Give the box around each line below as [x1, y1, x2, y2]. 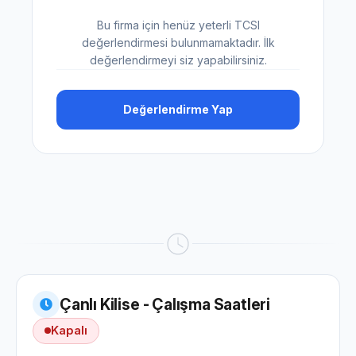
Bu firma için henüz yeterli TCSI [96, 17, 260, 32]
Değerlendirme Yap [123, 102, 233, 116]
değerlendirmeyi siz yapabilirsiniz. [89, 52, 267, 67]
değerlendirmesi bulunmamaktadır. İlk [81, 35, 275, 49]
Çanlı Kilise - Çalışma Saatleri [60, 294, 271, 314]
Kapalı [51, 323, 87, 338]
